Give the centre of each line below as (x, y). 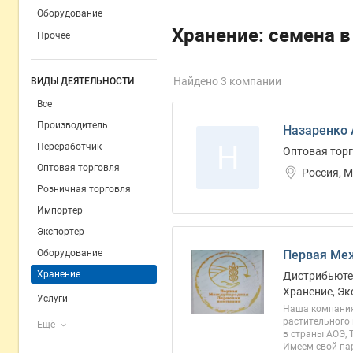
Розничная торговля (84, 189)
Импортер (60, 210)
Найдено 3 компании (227, 81)
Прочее (54, 35)
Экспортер (61, 232)
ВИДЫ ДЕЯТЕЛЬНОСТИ (82, 81)
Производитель (72, 125)
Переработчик (69, 147)
